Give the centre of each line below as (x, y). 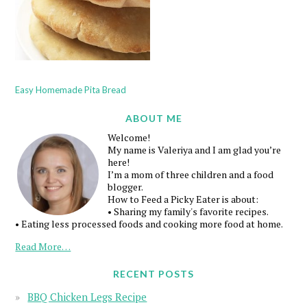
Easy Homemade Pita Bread (71, 90)
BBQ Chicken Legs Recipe (87, 297)
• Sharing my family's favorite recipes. (188, 212)
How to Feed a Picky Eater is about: (183, 199)
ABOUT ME (153, 119)
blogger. (126, 187)
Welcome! (129, 138)
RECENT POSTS (153, 274)
